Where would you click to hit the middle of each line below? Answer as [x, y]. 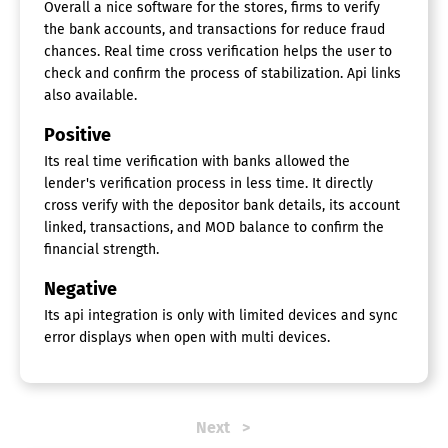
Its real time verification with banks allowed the [197, 162]
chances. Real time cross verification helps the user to [218, 52]
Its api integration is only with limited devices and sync [221, 316]
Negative [80, 289]
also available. [90, 96]
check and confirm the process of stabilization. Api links [222, 74]
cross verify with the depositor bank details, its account [222, 206]
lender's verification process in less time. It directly [208, 184]
